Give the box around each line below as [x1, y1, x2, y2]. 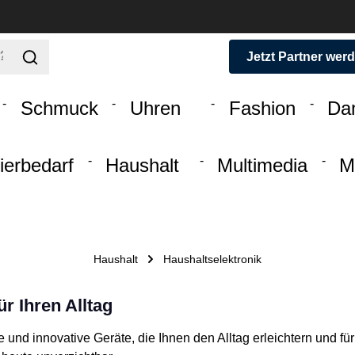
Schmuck [20, 97, 98, 119]
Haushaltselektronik [163, 252, 261, 265]
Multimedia [217, 155, 308, 176]
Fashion [228, 97, 296, 119]
